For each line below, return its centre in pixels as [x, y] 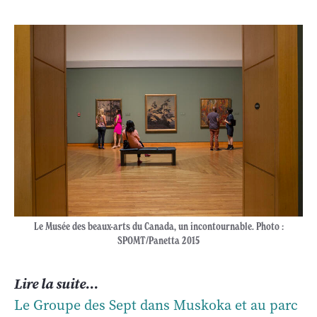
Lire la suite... [56, 283]
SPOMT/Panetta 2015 [158, 240]
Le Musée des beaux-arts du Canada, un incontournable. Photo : [158, 226]
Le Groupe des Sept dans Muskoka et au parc [156, 305]
